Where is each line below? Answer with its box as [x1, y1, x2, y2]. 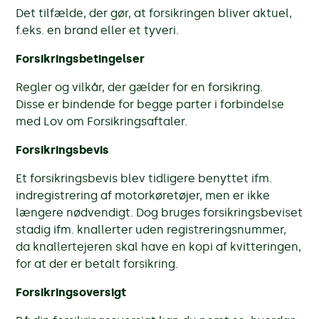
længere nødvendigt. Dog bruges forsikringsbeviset [16, 205, 303, 219]
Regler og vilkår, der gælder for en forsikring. [16, 80, 263, 94]
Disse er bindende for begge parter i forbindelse [16, 97, 285, 111]
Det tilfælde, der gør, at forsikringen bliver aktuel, [16, 6, 293, 20]
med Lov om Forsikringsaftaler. [16, 114, 188, 128]
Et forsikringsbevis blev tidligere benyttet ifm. [16, 171, 273, 185]
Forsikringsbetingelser [16, 51, 145, 66]
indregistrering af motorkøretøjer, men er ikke [16, 188, 271, 202]
